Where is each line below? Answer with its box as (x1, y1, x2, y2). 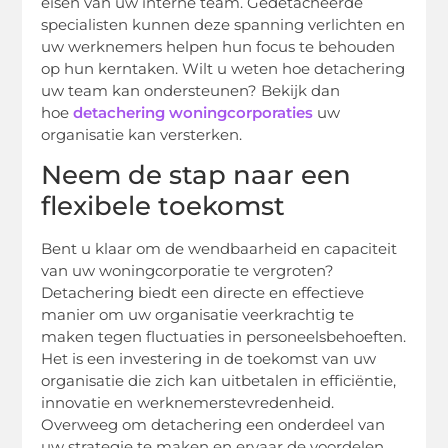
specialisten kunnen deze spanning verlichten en (41, 14, 406, 34)
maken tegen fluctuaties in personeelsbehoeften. (41, 327, 407, 347)
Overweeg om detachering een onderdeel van (41, 415, 386, 435)
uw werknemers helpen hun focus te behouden (41, 36, 396, 56)
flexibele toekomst (41, 190, 286, 223)
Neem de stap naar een (41, 159, 352, 192)
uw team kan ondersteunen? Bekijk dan (41, 80, 341, 100)
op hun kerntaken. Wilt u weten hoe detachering (41, 58, 406, 78)
